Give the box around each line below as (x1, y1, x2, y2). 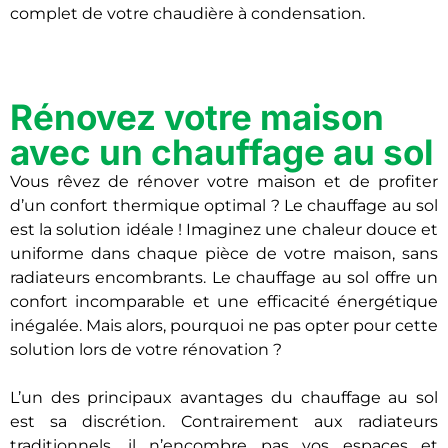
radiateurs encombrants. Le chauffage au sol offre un (10, 268, 438, 287)
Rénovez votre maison (10, 96, 384, 138)
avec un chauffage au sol (10, 131, 433, 173)
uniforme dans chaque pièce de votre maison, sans (10, 244, 438, 263)
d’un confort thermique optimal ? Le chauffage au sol (10, 196, 438, 215)
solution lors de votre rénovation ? (10, 340, 282, 359)
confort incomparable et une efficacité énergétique (10, 292, 438, 311)
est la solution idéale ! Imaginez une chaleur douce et (10, 220, 438, 239)
